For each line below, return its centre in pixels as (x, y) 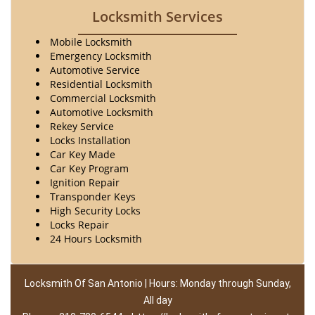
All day (157, 300)
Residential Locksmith (101, 84)
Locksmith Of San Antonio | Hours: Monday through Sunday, (157, 283)
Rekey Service (82, 126)
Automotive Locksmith (102, 112)
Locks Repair (79, 225)
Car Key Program (89, 168)
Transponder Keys (93, 197)
